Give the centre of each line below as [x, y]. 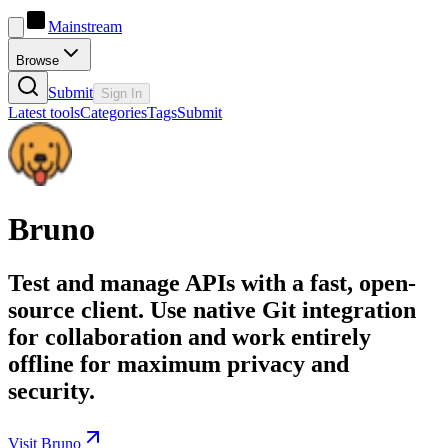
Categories [113, 112]
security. [51, 390]
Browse [37, 60]
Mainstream [85, 26]
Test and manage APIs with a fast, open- [212, 282]
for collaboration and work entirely [189, 336]
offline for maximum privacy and [178, 363]
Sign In [121, 93]
